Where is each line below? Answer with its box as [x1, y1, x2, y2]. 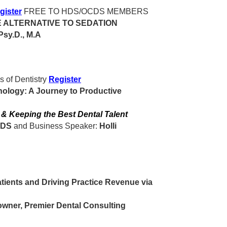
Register [49, 75, 81, 84]
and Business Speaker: [12, 122, 99, 130]
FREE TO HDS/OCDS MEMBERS [22, 7, 148, 16]
